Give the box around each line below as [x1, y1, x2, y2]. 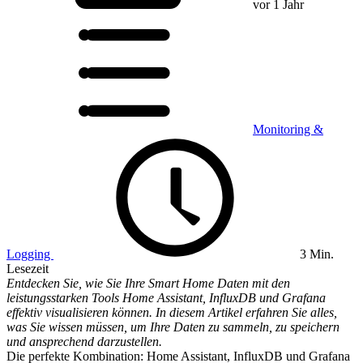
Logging [6, 247, 53, 261]
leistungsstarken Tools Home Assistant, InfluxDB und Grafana [6, 291, 326, 305]
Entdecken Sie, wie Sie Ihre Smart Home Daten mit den [6, 276, 290, 290]
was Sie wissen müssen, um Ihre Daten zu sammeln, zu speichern [6, 320, 340, 334]
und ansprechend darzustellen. [6, 335, 162, 348]
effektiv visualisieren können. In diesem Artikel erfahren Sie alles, [6, 305, 337, 319]
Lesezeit [6, 262, 49, 275]
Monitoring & [253, 122, 323, 136]
